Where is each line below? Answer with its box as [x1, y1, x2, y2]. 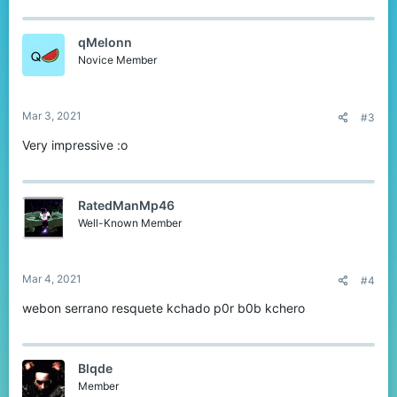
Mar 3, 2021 [22, 109, 82, 123]
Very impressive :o [22, 137, 128, 153]
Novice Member [78, 53, 157, 67]
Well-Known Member [78, 216, 182, 230]
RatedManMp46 [78, 198, 175, 214]
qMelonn [78, 35, 132, 51]
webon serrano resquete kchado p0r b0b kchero [22, 300, 305, 316]
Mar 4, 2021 [22, 272, 82, 286]
